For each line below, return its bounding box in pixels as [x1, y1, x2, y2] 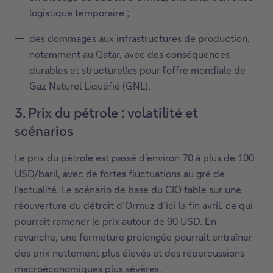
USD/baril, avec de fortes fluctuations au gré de [15, 167, 225, 180]
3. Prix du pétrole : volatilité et [15, 104, 198, 122]
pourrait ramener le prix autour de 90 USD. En [15, 214, 216, 228]
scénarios [15, 122, 73, 140]
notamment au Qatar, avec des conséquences [29, 48, 230, 61]
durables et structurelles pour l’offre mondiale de [29, 63, 246, 77]
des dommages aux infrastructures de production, [29, 32, 250, 45]
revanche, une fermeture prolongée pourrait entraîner [15, 230, 252, 244]
